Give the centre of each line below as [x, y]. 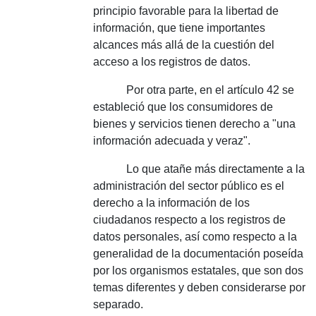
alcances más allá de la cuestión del [184, 45]
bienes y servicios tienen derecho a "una [194, 124]
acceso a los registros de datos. [172, 62]
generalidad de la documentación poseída [198, 254]
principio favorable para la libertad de [186, 11]
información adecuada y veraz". [172, 141]
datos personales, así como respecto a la [195, 237]
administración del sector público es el [189, 186]
